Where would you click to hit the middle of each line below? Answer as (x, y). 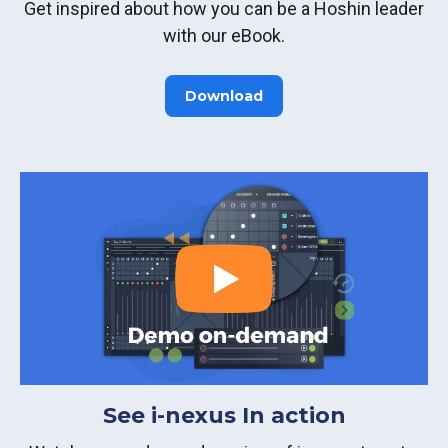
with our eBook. (224, 36)
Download (224, 96)
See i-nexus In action (224, 415)
